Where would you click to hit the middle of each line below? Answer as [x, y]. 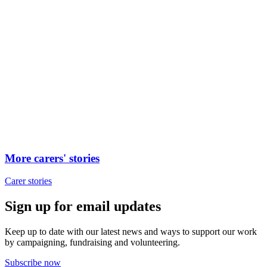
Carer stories [28, 181]
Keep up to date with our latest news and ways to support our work [131, 232]
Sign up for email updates [83, 207]
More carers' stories [52, 158]
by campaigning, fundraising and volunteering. [92, 243]
